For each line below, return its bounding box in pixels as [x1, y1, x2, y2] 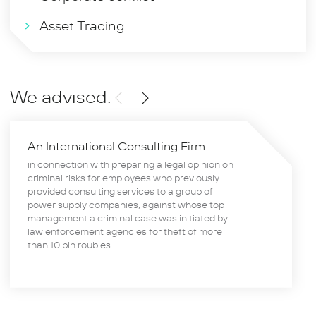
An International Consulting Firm [28, 138, 205, 154]
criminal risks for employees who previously [28, 171, 219, 185]
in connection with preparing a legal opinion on [28, 158, 233, 171]
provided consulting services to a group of [28, 185, 213, 198]
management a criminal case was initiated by [28, 212, 228, 225]
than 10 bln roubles [28, 238, 111, 252]
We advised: [10, 85, 111, 109]
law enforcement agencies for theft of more [28, 225, 222, 238]
